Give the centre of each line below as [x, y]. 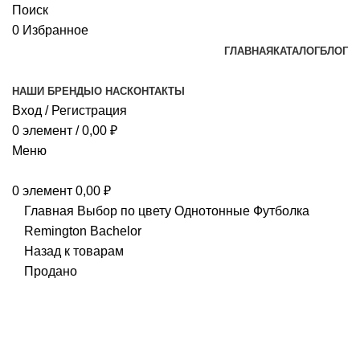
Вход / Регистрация [70, 110]
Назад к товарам [74, 251]
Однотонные [214, 211]
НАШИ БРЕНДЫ [53, 91]
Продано [51, 271]
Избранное [55, 30]
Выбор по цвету [126, 211]
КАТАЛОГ [297, 51]
